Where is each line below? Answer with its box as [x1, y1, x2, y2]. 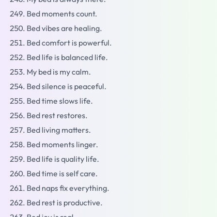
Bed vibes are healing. [27, 23, 102, 33]
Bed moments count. [27, 9, 97, 19]
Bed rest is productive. [27, 198, 103, 208]
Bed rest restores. [27, 110, 88, 121]
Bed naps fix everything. [27, 183, 109, 193]
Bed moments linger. [27, 139, 98, 150]
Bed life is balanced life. [27, 52, 108, 62]
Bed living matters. [27, 125, 91, 135]
